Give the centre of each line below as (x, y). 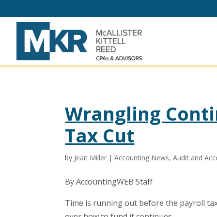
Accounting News (142, 158)
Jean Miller (91, 158)
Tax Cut (100, 135)
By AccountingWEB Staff (109, 182)
